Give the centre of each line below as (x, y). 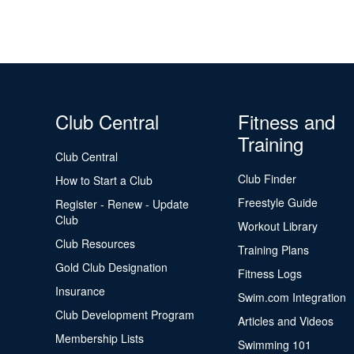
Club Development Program (125, 314)
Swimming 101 (274, 345)
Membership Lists (100, 338)
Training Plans (273, 250)
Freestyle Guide (277, 202)
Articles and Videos (285, 321)
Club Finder (267, 179)
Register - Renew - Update (122, 204)
